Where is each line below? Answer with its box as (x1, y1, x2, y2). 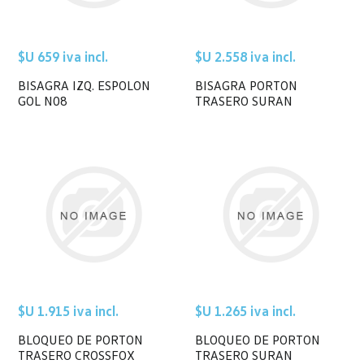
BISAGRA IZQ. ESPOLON (18, 76, 151, 93)
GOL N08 (18, 92, 68, 109)
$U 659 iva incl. (18, 47, 109, 65)
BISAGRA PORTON (195, 76, 297, 93)
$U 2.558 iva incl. (195, 47, 296, 65)
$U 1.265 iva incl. (195, 301, 296, 319)
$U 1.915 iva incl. (18, 301, 119, 319)
